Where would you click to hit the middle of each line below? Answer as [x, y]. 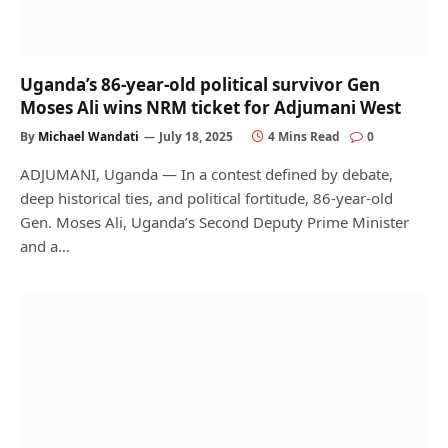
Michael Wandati [88, 136]
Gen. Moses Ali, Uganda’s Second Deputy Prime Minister [214, 221]
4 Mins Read [304, 136]
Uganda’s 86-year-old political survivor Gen [200, 84]
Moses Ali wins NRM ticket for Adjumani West [210, 107]
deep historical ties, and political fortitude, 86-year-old [206, 197]
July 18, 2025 [196, 136]
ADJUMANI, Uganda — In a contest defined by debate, [206, 173]
